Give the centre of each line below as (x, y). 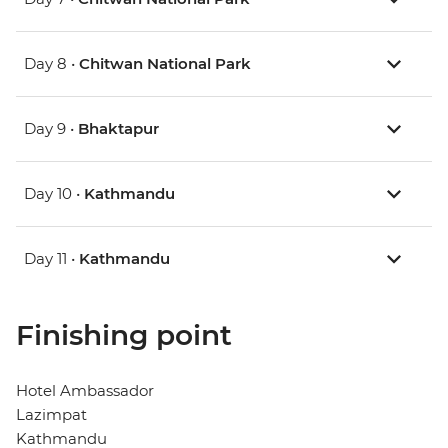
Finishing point (124, 335)
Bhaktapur (118, 129)
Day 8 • (51, 64)
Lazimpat (51, 415)
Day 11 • (51, 259)
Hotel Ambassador (85, 391)
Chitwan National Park (165, 64)
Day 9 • (51, 129)
